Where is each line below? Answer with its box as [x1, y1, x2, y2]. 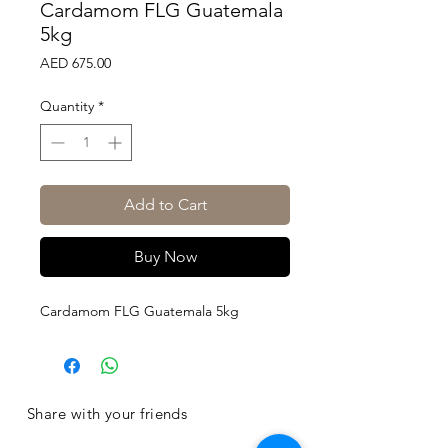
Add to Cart [123, 195, 207, 214]
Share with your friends [27, 404, 188, 423]
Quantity [40, 97, 94, 115]
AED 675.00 [40, 54, 111, 72]
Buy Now [133, 247, 197, 266]
